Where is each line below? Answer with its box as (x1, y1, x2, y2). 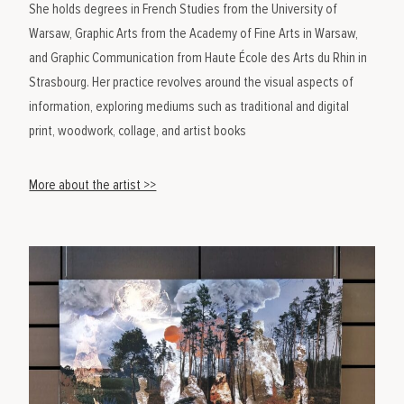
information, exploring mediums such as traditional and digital (29, 98, 350, 115)
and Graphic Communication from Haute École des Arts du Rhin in (29, 50, 368, 66)
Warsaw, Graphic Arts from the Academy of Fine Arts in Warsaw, (29, 25, 359, 41)
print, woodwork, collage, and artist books (29, 123, 247, 139)
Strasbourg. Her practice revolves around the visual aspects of (29, 74, 354, 90)
